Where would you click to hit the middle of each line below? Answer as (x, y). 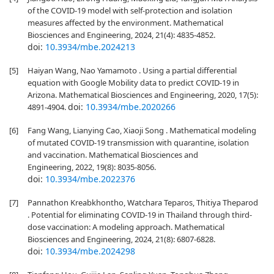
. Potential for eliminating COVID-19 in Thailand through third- (140, 215)
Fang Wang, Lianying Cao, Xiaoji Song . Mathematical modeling (142, 130)
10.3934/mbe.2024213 (90, 47)
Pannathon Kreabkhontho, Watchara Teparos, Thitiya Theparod (143, 202)
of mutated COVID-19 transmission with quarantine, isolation (138, 143)
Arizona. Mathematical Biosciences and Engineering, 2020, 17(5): (143, 95)
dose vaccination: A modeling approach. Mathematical (126, 227)
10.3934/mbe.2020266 (131, 107)
